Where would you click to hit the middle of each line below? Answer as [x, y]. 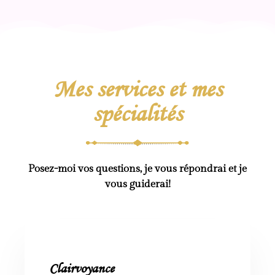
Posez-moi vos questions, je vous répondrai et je [137, 168]
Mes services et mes [137, 90]
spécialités [137, 114]
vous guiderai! [137, 184]
